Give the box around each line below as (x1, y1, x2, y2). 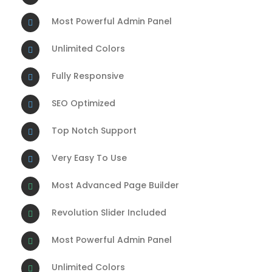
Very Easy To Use (52, 152, 127, 164)
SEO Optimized (52, 97, 115, 109)
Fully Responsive (52, 70, 124, 82)
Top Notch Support (52, 124, 137, 137)
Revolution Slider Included (52, 206, 166, 219)
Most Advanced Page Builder (52, 179, 179, 191)
